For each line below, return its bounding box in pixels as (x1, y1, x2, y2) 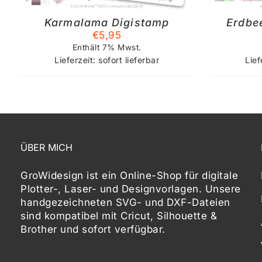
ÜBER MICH (20, 141, 73, 153)
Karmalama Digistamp (44, 16, 170, 29)
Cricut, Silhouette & (120, 209, 217, 222)
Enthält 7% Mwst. (72, 43, 142, 53)
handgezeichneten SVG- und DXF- (20, 196, 192, 208)
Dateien (192, 196, 230, 208)
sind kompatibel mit (20, 209, 120, 222)
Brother (20, 223, 57, 235)
